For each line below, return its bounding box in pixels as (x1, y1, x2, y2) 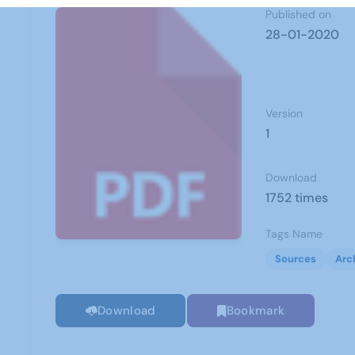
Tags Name (265, 227, 323, 241)
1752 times (265, 189, 328, 206)
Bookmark (226, 303, 285, 319)
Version (265, 106, 303, 120)
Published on (265, 7, 331, 21)
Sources (274, 252, 316, 265)
